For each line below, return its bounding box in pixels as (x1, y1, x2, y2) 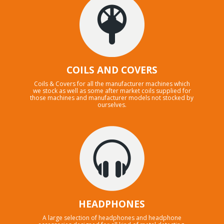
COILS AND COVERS (66, 63, 157, 76)
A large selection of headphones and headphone (42, 213, 181, 222)
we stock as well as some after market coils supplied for (32, 86, 191, 95)
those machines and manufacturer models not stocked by (30, 93, 194, 102)
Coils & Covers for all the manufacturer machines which (33, 79, 190, 88)
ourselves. (97, 100, 126, 109)
